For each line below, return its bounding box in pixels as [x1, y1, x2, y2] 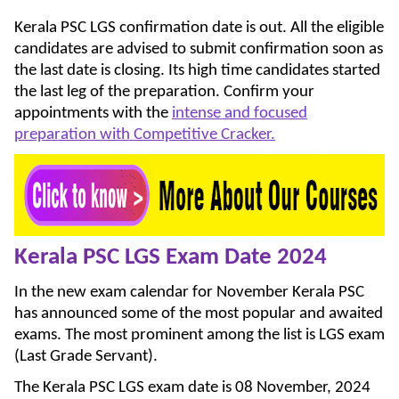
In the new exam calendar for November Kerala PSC [14, 283, 364, 301]
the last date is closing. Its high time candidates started [14, 61, 380, 79]
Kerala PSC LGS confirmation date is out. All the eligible [14, 19, 384, 37]
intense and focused [172, 104, 307, 122]
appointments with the [14, 104, 172, 122]
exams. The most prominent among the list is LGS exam [14, 326, 385, 344]
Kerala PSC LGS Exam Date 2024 [14, 245, 327, 270]
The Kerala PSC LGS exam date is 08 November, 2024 [14, 379, 370, 396]
